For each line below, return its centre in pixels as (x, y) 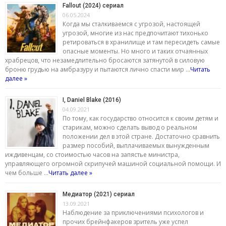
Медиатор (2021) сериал (99, 194)
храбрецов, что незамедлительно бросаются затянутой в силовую (105, 60)
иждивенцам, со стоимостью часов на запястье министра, (92, 154)
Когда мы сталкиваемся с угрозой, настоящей (131, 24)
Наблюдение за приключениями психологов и (133, 212)
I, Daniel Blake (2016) (92, 100)
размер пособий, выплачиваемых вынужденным (136, 145)
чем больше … (27, 173)
